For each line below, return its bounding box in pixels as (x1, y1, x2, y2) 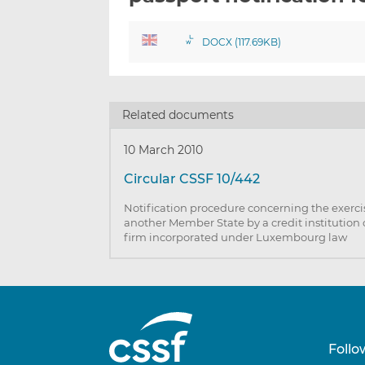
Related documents (122, 108, 235, 122)
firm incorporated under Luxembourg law (124, 231, 348, 244)
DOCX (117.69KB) (201, 36, 281, 49)
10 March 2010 (124, 143, 204, 158)
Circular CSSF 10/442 (124, 171, 261, 187)
